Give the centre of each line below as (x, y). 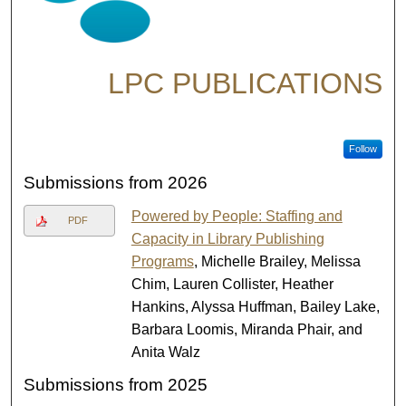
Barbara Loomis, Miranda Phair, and (246, 330)
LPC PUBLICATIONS (245, 83)
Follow (362, 148)
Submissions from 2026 (116, 183)
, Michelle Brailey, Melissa (277, 262)
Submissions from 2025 (116, 385)
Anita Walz (165, 353)
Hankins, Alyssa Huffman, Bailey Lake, (255, 307)
